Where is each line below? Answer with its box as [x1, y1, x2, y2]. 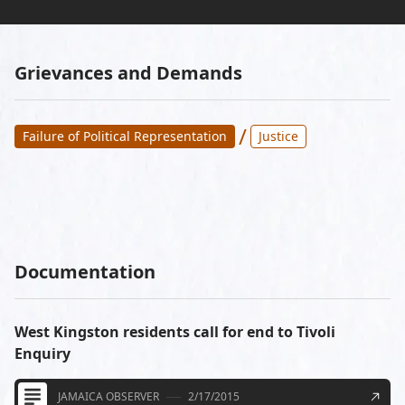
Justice [259, 127, 298, 145]
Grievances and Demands [14, 61, 242, 85]
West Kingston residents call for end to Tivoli [14, 322, 335, 342]
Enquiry [14, 344, 71, 363]
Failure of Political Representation [23, 127, 227, 145]
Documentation [14, 259, 155, 284]
